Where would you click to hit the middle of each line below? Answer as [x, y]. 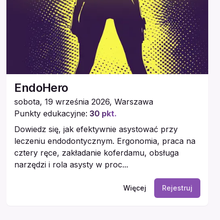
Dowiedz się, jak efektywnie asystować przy [96, 129]
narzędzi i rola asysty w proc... [71, 164]
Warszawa [134, 101]
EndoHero [41, 87]
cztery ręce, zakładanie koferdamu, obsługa [97, 152]
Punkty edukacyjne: [51, 113]
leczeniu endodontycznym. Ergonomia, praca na [105, 141]
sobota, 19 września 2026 [62, 101]
